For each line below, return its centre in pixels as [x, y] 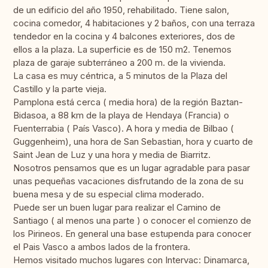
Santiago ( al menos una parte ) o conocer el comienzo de [132, 221]
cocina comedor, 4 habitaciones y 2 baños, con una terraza [134, 23]
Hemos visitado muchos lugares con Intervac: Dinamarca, [131, 260]
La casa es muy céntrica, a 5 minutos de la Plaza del [120, 76]
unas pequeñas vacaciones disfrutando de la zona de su [128, 181]
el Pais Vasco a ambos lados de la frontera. [102, 247]
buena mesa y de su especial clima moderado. [109, 194]
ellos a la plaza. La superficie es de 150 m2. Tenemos [122, 50]
